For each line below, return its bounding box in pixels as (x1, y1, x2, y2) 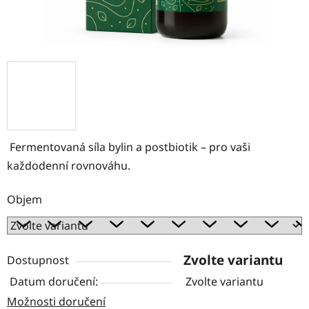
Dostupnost (7, 252, 69, 268)
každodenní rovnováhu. (7, 157, 130, 173)
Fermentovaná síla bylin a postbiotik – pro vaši (7, 139, 250, 154)
